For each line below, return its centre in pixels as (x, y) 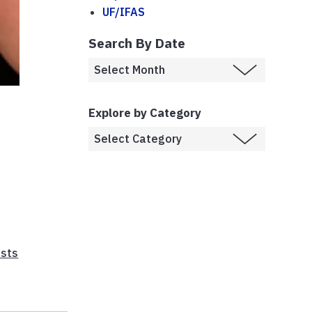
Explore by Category (145, 112)
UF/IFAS (124, 11)
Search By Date (137, 42)
